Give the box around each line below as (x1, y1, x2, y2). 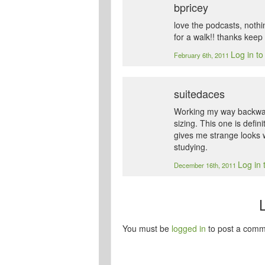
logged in (172, 222, 206, 235)
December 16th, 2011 (174, 160, 238, 170)
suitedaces (174, 86, 225, 102)
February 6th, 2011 (174, 50, 231, 60)
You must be (122, 222, 172, 235)
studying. (174, 141, 208, 153)
